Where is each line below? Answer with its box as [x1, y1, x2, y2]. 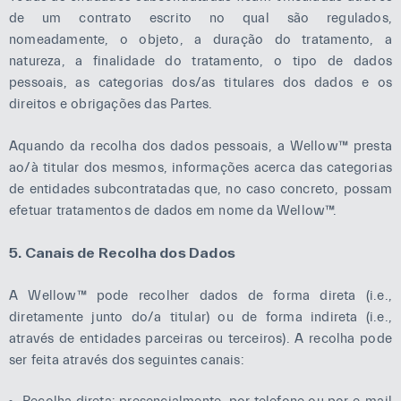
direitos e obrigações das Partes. [9, 97, 213, 112]
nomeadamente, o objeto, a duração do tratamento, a [9, 32, 392, 47]
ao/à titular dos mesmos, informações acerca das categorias [9, 159, 392, 175]
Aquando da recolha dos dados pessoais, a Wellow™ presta [9, 138, 392, 154]
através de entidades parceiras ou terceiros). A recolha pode [9, 330, 392, 346]
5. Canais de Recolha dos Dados [9, 244, 235, 260]
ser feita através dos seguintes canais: [9, 352, 244, 368]
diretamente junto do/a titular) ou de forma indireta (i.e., [9, 309, 392, 325]
